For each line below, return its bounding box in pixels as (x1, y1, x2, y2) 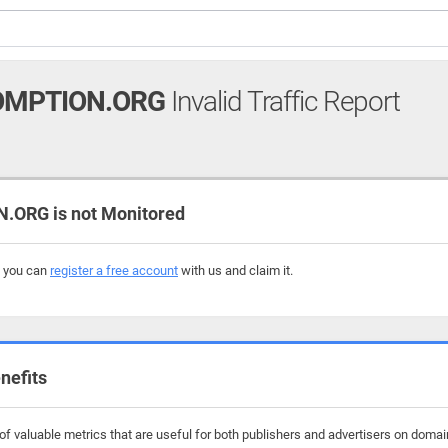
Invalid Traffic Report (165, 85, 400, 118)
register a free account (50, 263, 178, 278)
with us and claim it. (178, 263, 293, 278)
